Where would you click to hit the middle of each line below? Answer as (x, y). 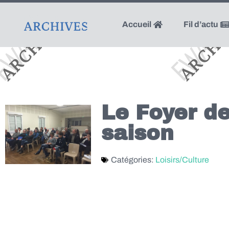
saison (138, 133)
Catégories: (133, 160)
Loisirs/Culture (182, 160)
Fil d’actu (201, 24)
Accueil (137, 24)
